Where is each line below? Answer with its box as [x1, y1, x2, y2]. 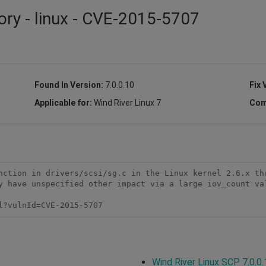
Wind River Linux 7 [93, 97, 161, 107]
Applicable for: [34, 97, 94, 107]
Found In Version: [34, 80, 105, 90]
